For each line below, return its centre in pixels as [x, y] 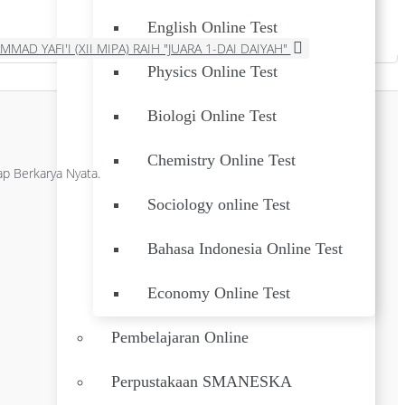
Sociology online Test [219, 204]
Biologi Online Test [212, 116]
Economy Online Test [219, 293]
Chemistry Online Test [221, 160]
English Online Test [212, 27]
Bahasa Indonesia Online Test [245, 249]
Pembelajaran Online [180, 337]
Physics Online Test [212, 71]
